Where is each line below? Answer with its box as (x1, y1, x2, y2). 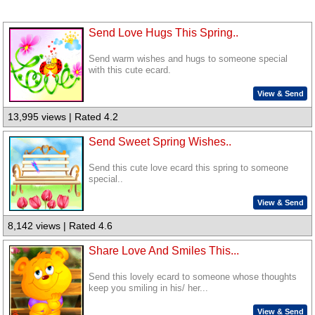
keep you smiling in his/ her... (89, 283, 209, 293)
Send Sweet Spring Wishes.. (89, 135, 232, 148)
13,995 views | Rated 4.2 (8, 111, 119, 123)
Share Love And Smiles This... (89, 244, 240, 257)
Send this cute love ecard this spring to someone (89, 163, 289, 174)
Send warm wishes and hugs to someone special (89, 54, 288, 65)
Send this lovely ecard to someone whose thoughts (89, 271, 297, 282)
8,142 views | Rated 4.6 (8, 220, 113, 232)
